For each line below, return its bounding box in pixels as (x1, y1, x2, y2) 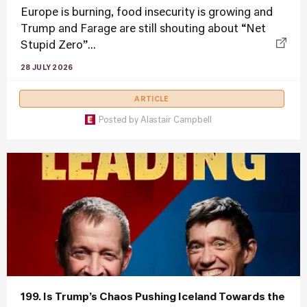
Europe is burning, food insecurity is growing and (21, 8, 273, 19)
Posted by (99, 116, 140, 125)
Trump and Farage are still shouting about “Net (21, 24, 266, 35)
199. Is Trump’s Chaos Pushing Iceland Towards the (21, 292, 285, 302)
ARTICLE (134, 96, 169, 103)
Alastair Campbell (140, 116, 212, 125)
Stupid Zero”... (21, 40, 96, 51)
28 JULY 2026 (21, 64, 73, 71)
